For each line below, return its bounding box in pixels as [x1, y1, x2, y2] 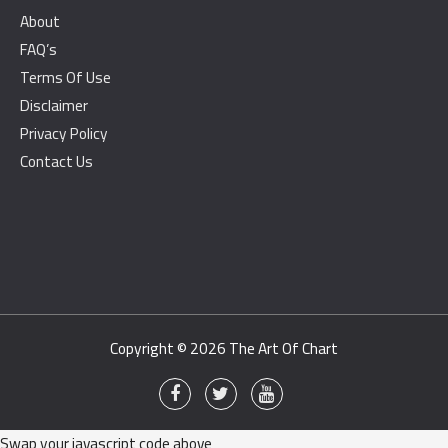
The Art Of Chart [229, 333, 338, 363]
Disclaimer [20, 90, 88, 120]
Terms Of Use [20, 62, 111, 92]
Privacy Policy [20, 118, 108, 148]
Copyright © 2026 [110, 333, 229, 363]
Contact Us [20, 146, 93, 176]
